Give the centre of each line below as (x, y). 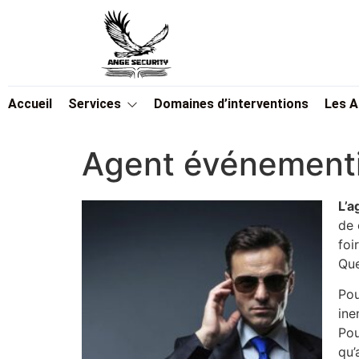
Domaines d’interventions (231, 104)
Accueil (30, 104)
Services (95, 104)
